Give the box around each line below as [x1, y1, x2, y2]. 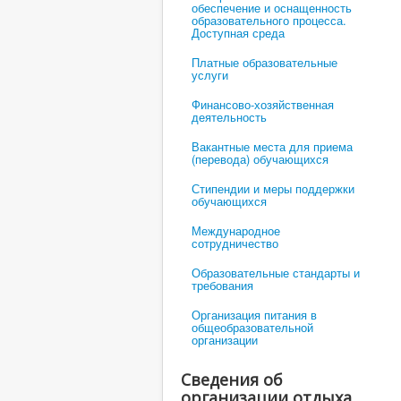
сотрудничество [192, 234, 278, 252]
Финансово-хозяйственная [192, 95, 334, 113]
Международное [192, 221, 280, 239]
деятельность [192, 107, 267, 125]
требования [192, 276, 253, 294]
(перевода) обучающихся [192, 149, 328, 167]
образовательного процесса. [192, 11, 346, 29]
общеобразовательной [192, 318, 313, 336]
